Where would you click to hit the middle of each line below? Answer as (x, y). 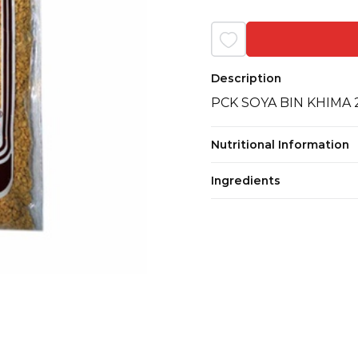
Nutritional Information (280, 144)
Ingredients (246, 180)
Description (246, 78)
